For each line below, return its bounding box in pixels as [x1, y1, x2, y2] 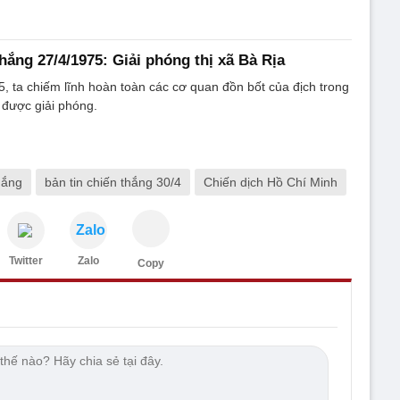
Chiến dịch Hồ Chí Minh [204, 175, 337, 189]
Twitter [9, 254, 43, 267]
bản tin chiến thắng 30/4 [45, 175, 181, 189]
